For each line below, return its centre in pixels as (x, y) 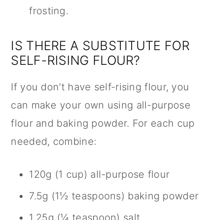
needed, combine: (54, 141)
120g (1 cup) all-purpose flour (99, 174)
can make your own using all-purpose (101, 105)
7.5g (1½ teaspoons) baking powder (114, 196)
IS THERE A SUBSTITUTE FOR (100, 45)
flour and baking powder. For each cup (103, 123)
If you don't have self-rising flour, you (100, 87)
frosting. (49, 11)
